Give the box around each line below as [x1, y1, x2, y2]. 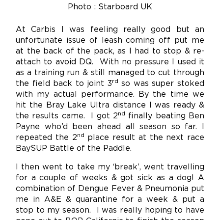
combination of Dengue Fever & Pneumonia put [16, 185, 204, 193]
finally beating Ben [125, 112, 204, 120]
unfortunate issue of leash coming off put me [16, 37, 204, 45]
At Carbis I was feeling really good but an [16, 26, 204, 34]
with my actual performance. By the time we [16, 91, 204, 99]
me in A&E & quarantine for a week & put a [16, 196, 204, 204]
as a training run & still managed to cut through [16, 69, 204, 77]
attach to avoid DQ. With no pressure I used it [16, 58, 204, 66]
